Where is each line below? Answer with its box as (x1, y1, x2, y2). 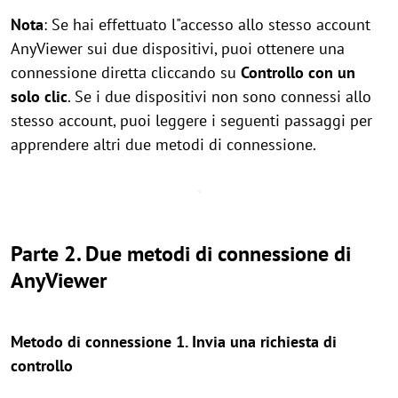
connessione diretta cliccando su (11, 62, 241, 83)
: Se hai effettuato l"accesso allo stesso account (44, 14, 370, 35)
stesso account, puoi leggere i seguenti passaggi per (11, 110, 372, 131)
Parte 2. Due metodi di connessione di (11, 240, 351, 267)
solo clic (11, 86, 68, 107)
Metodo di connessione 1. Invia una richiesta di (11, 331, 337, 352)
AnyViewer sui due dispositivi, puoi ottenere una (11, 38, 345, 59)
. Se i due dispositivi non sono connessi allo (68, 86, 371, 107)
